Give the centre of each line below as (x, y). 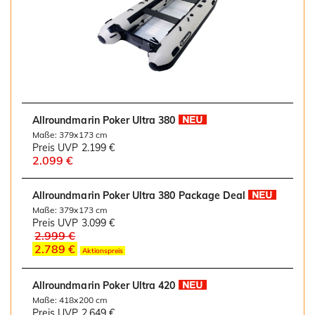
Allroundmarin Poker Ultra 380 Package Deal (139, 196)
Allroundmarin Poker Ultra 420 (104, 286)
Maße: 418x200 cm (70, 300)
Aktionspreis (103, 251)
